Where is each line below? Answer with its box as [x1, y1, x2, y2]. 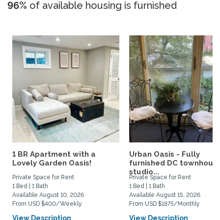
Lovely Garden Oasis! [12, 159, 91, 167]
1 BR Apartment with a [12, 150, 96, 159]
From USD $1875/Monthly [129, 200, 200, 207]
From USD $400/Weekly [12, 200, 82, 207]
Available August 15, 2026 [129, 192, 200, 198]
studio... [129, 167, 159, 176]
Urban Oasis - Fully [129, 150, 200, 159]
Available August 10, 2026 [12, 192, 84, 198]
